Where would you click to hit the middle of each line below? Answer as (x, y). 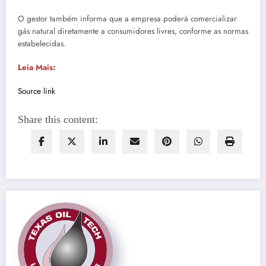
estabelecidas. (42, 43)
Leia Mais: (37, 68)
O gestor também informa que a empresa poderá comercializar (127, 18)
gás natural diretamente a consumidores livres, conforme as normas (133, 31)
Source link (37, 91)
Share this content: (58, 119)
